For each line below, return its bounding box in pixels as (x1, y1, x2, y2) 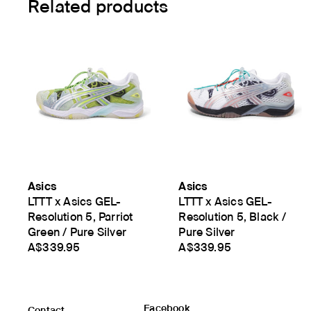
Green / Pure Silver (28, 225, 126, 239)
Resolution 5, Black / (178, 210, 286, 224)
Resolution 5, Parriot (28, 210, 133, 224)
